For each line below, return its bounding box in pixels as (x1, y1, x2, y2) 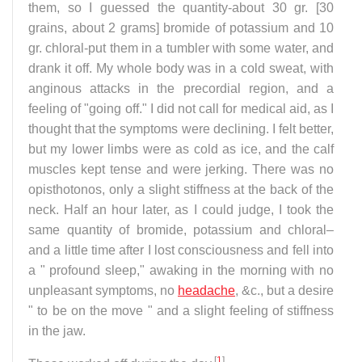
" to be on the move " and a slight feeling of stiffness (28, 303, 334, 318)
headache (178, 283, 235, 297)
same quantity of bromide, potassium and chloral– (28, 222, 334, 237)
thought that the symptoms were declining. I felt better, (28, 121, 334, 136)
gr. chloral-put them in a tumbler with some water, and (28, 40, 334, 55)
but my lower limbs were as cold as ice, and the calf (28, 141, 334, 156)
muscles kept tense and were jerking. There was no (28, 162, 334, 176)
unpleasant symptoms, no (28, 283, 178, 297)
